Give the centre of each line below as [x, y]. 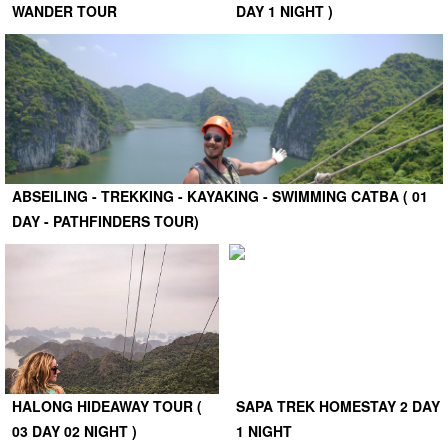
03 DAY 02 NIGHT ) [74, 430]
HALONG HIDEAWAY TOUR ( [107, 405]
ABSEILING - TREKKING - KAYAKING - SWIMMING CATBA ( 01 [220, 195]
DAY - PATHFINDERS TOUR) [105, 220]
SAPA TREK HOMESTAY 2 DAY [338, 405]
